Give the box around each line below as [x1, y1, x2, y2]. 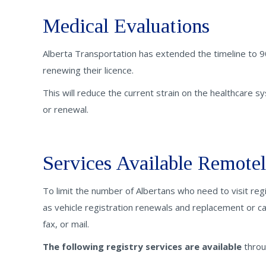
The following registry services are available [43, 240, 242, 252]
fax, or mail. [43, 218, 89, 230]
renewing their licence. [43, 64, 134, 76]
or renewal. [43, 103, 88, 115]
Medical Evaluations [43, 15, 210, 37]
